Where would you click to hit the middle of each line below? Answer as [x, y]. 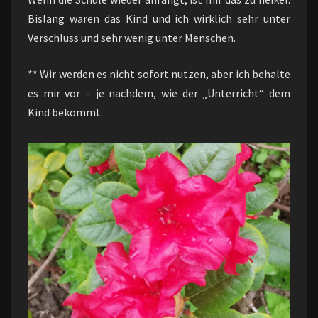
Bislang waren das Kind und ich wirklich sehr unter [159, 18]
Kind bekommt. [65, 112]
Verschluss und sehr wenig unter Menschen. [132, 37]
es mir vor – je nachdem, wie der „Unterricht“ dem [159, 93]
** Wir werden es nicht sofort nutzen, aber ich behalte [159, 73]
